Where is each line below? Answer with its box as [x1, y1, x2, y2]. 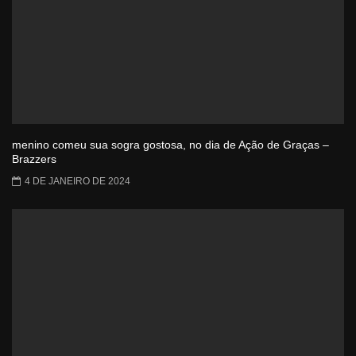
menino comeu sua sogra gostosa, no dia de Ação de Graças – [12, 137, 329, 151]
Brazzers [12, 152, 56, 165]
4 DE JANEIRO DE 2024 [25, 175, 130, 187]
